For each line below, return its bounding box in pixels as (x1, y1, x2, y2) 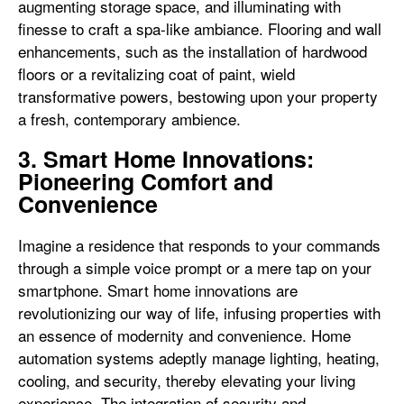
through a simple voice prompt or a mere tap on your (18, 256, 372, 279)
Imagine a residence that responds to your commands (18, 234, 381, 256)
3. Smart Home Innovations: (18, 142, 314, 175)
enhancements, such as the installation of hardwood (18, 40, 367, 62)
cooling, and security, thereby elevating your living (18, 369, 355, 391)
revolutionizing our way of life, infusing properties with (18, 301, 381, 324)
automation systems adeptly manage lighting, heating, (18, 346, 380, 369)
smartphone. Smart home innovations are (18, 279, 298, 301)
